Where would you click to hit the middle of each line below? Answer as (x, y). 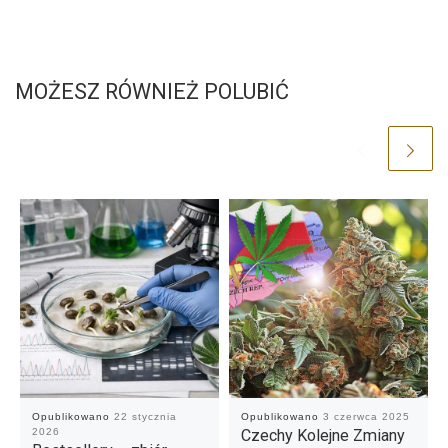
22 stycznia (145, 417)
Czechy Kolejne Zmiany (322, 436)
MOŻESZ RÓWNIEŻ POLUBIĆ (152, 91)
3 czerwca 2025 (366, 417)
